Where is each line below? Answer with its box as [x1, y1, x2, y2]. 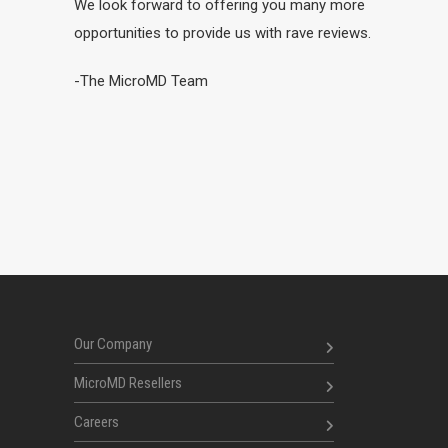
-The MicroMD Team [74, 72, 208, 91]
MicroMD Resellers [74, 374, 182, 393]
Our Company [74, 335, 152, 354]
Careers [74, 413, 119, 432]
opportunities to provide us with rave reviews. [74, 24, 371, 43]
